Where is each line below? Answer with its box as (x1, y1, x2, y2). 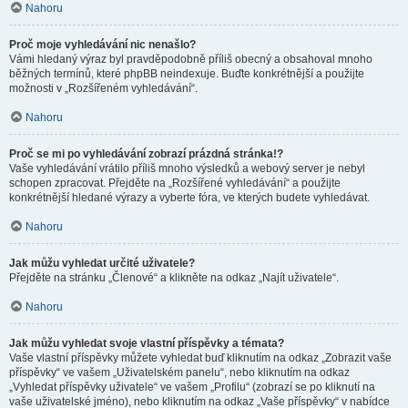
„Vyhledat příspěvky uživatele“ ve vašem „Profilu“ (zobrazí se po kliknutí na (9, 381, 375, 393)
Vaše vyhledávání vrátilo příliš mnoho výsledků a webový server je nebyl (9, 162, 365, 175)
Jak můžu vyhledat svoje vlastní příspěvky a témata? (9, 337, 284, 350)
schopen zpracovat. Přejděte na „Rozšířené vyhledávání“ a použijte (9, 177, 341, 189)
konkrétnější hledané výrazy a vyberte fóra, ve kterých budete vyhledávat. (9, 191, 370, 204)
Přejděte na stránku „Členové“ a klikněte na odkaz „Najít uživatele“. (9, 271, 339, 284)
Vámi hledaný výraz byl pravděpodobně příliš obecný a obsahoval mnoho (9, 53, 372, 66)
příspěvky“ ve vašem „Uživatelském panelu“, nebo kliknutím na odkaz (9, 366, 350, 379)
